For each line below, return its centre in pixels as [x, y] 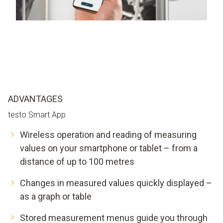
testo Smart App [37, 114]
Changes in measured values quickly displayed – [116, 183]
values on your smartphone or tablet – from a [109, 148]
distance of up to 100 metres [77, 161]
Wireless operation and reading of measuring [108, 134]
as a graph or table [56, 196]
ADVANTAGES [35, 99]
